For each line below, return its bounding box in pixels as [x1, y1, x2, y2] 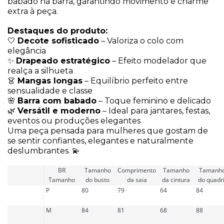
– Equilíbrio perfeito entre [82, 75, 188, 85]
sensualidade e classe [7, 85, 92, 95]
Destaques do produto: [7, 25, 107, 35]
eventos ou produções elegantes [7, 115, 140, 125]
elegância [7, 45, 46, 55]
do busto [85, 175, 109, 184]
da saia [126, 175, 147, 184]
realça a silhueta [7, 65, 73, 75]
